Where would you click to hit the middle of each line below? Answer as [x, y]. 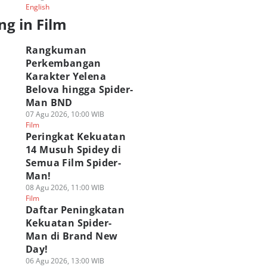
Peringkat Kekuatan [76, 136]
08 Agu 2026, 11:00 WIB [65, 187]
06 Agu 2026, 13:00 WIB [65, 261]
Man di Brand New [72, 236]
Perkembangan [63, 63]
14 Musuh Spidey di [73, 150]
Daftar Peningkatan [75, 210]
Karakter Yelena [66, 76]
